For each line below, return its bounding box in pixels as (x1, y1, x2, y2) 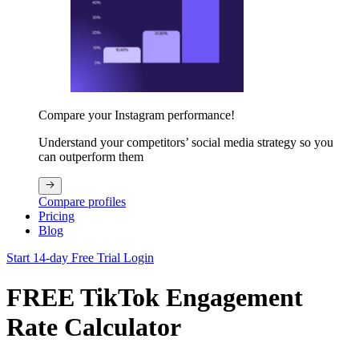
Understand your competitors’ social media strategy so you (38, 135, 333, 150)
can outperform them (38, 150, 143, 164)
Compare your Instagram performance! (38, 108, 235, 123)
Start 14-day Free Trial (6, 251, 123, 265)
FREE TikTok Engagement (6, 282, 303, 312)
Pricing (38, 209, 75, 224)
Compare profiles (38, 195, 126, 209)
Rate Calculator (6, 312, 181, 341)
